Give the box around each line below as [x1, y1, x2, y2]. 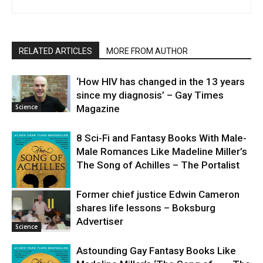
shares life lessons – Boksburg [76, 202, 215, 214]
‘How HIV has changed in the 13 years [76, 76, 245, 88]
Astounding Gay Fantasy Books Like [76, 245, 236, 257]
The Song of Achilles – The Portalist [76, 159, 240, 171]
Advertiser [76, 215, 123, 228]
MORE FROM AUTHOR [106, 46, 188, 56]
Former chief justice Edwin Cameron [76, 188, 240, 201]
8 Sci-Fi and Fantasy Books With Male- [76, 132, 247, 144]
